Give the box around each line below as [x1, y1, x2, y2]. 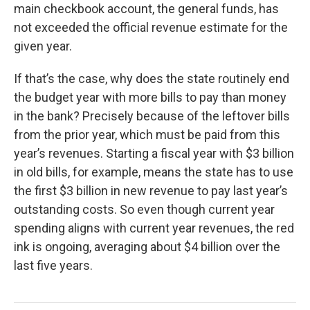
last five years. [14, 258, 95, 273]
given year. [14, 39, 72, 54]
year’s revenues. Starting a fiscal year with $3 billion [14, 146, 294, 161]
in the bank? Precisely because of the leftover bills [14, 109, 290, 124]
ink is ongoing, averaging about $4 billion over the [14, 239, 280, 255]
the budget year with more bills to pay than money [14, 90, 286, 105]
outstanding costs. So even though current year [14, 202, 275, 217]
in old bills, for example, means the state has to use [14, 165, 293, 180]
